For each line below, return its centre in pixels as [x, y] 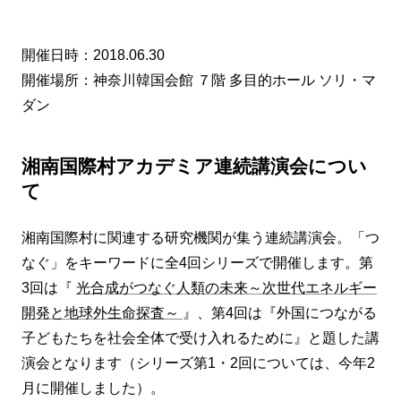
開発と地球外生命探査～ [102, 312]
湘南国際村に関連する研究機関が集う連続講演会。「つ [200, 237]
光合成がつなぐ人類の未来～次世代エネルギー [226, 287]
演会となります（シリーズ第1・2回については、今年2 [198, 363]
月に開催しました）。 [93, 388]
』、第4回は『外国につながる [280, 312]
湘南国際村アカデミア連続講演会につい [194, 166]
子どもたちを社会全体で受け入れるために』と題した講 [200, 337]
